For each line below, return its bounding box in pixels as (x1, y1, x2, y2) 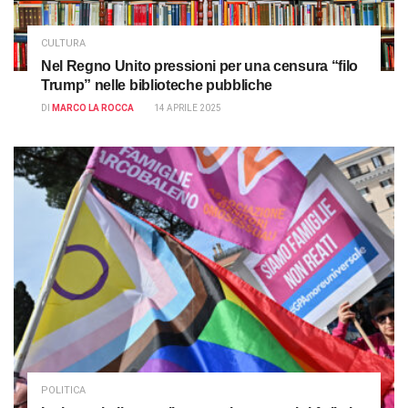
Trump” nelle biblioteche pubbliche (41, 76, 273, 93)
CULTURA (41, 36, 86, 49)
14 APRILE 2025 (154, 102, 221, 113)
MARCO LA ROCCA (52, 102, 134, 113)
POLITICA (41, 384, 86, 397)
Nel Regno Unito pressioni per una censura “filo (41, 57, 358, 74)
